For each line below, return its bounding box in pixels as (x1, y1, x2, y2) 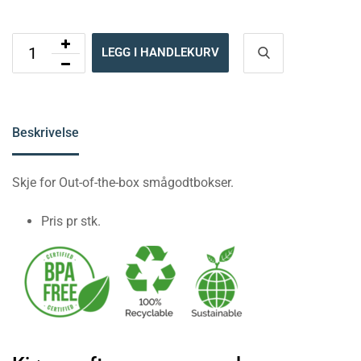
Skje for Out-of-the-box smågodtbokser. (12, 175, 234, 190)
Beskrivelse (12, 125, 79, 140)
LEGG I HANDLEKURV (102, 45, 219, 60)
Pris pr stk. (41, 214, 101, 229)
